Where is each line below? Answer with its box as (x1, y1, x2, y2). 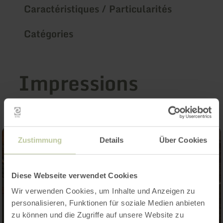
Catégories (24, 25, 74, 41)
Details (99, 135, 124, 144)
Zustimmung (17, 135, 62, 144)
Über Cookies (159, 135, 208, 144)
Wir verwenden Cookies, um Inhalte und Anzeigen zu (11, 186, 195, 195)
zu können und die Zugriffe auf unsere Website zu (11, 210, 184, 219)
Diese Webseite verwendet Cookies (11, 171, 137, 180)
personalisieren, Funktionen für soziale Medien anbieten (11, 198, 205, 207)
